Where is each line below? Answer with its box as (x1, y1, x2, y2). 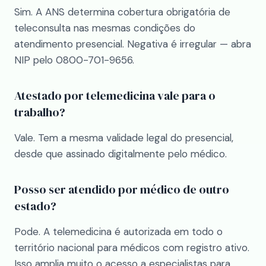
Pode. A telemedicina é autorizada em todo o (14, 225, 223, 238)
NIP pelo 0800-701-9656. (14, 53, 134, 66)
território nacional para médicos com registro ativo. (14, 241, 249, 254)
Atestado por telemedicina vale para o (14, 87, 216, 104)
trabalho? (14, 104, 65, 121)
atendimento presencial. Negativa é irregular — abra (14, 37, 251, 50)
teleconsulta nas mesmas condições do (14, 21, 195, 34)
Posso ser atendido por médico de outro (14, 181, 229, 198)
